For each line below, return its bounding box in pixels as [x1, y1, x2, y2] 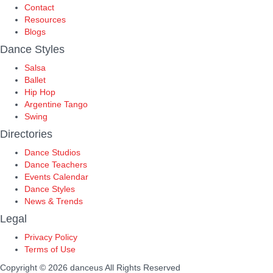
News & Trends [24, 196, 83, 206]
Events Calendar [24, 172, 88, 182]
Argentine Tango [24, 99, 88, 109]
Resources [24, 15, 66, 24]
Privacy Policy [24, 232, 77, 242]
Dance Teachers [24, 160, 87, 169]
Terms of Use [24, 244, 76, 254]
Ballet [24, 75, 46, 85]
